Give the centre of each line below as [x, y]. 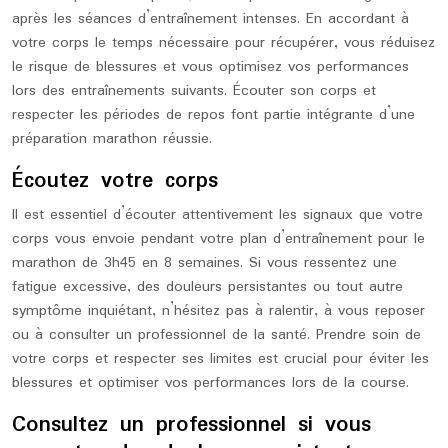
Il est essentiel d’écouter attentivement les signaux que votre [217, 215]
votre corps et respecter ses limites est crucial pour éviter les [220, 359]
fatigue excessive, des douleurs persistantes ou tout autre [207, 287]
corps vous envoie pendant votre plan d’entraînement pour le [218, 239]
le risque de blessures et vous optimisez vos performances [210, 67]
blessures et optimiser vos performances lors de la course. [210, 383]
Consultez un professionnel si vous [191, 425]
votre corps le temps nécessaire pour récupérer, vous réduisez [223, 43]
